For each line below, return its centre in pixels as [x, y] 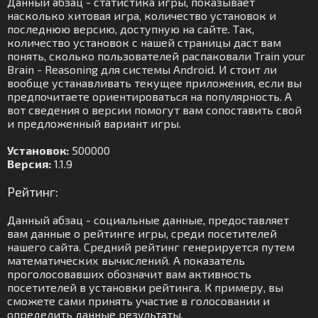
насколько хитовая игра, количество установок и [142, 15]
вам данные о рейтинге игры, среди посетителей [142, 233]
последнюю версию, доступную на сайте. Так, [131, 29]
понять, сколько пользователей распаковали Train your [156, 56]
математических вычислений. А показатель [126, 260]
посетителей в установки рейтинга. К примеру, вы [145, 287]
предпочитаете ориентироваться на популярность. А [149, 96]
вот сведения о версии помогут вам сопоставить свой [154, 110]
